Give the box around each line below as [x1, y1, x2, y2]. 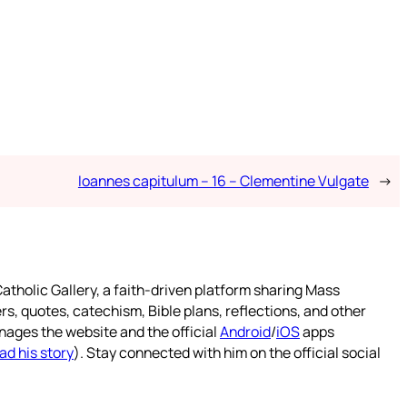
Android [220, 322, 271, 342]
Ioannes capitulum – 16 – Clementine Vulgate [77, 171, 369, 191]
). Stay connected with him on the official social [74, 342, 381, 362]
